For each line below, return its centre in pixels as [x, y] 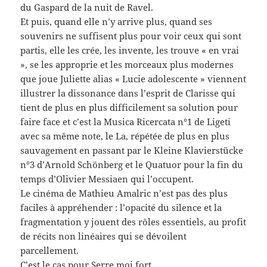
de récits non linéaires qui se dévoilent [104, 236]
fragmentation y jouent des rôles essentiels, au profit [133, 221]
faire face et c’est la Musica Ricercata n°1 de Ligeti [126, 121]
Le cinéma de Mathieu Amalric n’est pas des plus [124, 193]
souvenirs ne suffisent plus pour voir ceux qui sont [131, 35]
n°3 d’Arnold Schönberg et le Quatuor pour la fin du [132, 164]
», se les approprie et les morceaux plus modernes [127, 64]
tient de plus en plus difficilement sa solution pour [129, 107]
